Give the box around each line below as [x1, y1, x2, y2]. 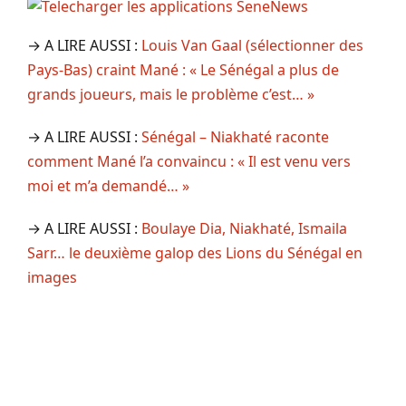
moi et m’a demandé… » [27, 175, 189, 196]
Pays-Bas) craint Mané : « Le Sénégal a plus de [27, 59, 339, 80]
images [27, 266, 77, 287]
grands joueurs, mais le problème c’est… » [27, 83, 314, 104]
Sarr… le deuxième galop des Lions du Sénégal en [27, 242, 362, 263]
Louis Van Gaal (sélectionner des [141, 34, 363, 55]
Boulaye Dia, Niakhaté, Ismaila [141, 217, 347, 238]
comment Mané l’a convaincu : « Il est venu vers [27, 150, 351, 171]
